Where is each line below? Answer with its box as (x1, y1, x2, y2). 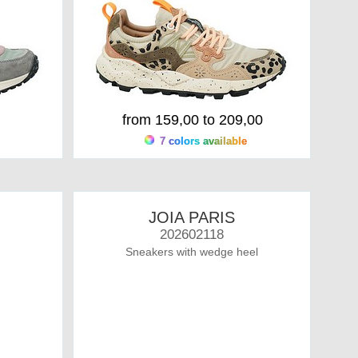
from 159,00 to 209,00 (121, 112, 263, 128)
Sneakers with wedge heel (125, 245, 258, 258)
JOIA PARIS (148, 209, 235, 226)
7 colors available (156, 135, 247, 147)
